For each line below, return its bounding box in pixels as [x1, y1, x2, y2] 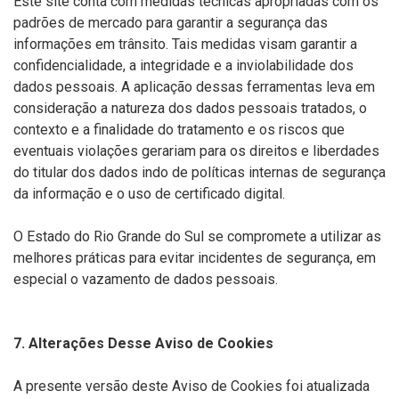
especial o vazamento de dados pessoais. [13, 271, 278, 288]
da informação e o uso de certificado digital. [13, 185, 285, 202]
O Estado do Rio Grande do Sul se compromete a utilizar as [13, 228, 381, 245]
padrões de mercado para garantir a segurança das [13, 14, 328, 31]
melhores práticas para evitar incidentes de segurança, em [13, 249, 376, 266]
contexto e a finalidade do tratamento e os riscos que [13, 121, 345, 138]
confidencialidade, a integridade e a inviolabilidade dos [13, 57, 354, 74]
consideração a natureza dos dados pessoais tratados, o [13, 100, 367, 117]
